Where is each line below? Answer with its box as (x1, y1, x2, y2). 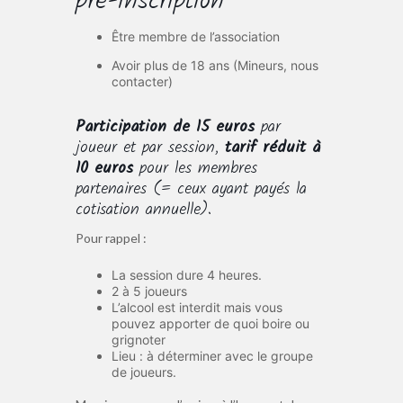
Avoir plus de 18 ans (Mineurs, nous (112, 57, 318, 73)
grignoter (112, 332, 166, 348)
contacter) (112, 73, 173, 89)
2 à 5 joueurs (112, 283, 187, 300)
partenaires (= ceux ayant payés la (76, 176, 307, 203)
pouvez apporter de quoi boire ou (112, 316, 309, 332)
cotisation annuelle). (76, 197, 211, 224)
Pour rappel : (76, 230, 147, 246)
